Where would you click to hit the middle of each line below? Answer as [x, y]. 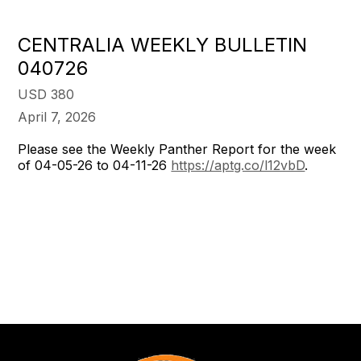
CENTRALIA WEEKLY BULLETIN [163, 45]
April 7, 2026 [57, 117]
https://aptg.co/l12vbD [238, 165]
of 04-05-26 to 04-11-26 [95, 165]
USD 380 [46, 94]
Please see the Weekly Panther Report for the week [177, 149]
